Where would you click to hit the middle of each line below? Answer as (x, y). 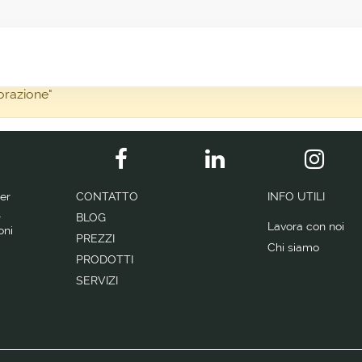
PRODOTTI (106, 259)
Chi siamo (293, 247)
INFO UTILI (296, 196)
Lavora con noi (306, 226)
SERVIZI (99, 280)
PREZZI (97, 238)
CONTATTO (109, 196)
